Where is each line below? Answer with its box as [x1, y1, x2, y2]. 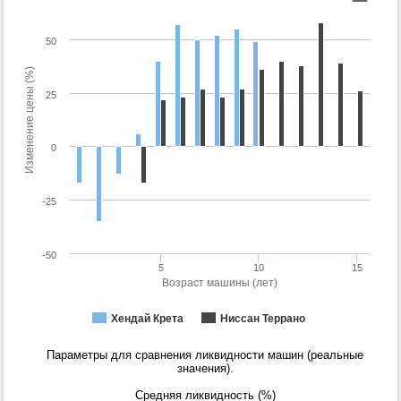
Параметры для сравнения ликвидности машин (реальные [47, 348, 363, 363]
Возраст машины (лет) [162, 277, 277, 290]
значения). [176, 362, 234, 376]
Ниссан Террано [220, 312, 305, 326]
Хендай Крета [111, 312, 183, 326]
